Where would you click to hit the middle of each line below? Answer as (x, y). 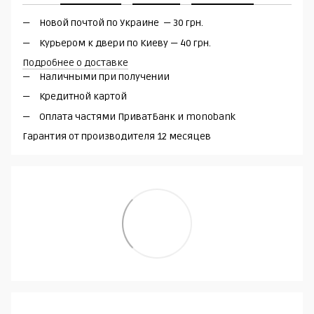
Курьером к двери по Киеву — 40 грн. (125, 43)
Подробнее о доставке (75, 63)
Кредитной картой (83, 97)
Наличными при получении (104, 77)
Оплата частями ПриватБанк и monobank (137, 116)
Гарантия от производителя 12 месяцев (117, 137)
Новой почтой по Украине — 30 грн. (121, 23)
